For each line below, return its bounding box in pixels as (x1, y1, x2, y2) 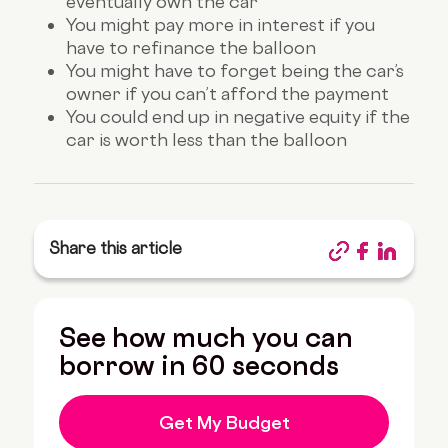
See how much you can (59, 320, 354, 353)
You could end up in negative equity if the (66, 105, 411, 127)
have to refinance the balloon (66, 36, 317, 58)
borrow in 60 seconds (59, 348, 340, 381)
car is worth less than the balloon (66, 128, 348, 150)
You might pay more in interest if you (66, 13, 376, 35)
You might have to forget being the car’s (66, 59, 405, 81)
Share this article (49, 238, 183, 259)
